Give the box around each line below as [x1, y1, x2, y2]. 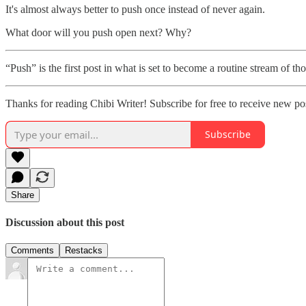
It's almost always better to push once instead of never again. [5, 3, 265, 15]
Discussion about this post [5, 216, 124, 228]
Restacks [65, 245, 102, 256]
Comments [11, 245, 54, 256]
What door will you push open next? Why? [5, 26, 191, 38]
